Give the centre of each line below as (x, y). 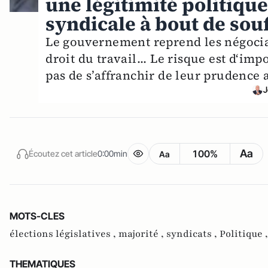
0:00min (112, 153)
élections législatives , (64, 234)
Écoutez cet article (63, 153)
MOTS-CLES (37, 216)
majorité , (142, 234)
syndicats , (193, 234)
